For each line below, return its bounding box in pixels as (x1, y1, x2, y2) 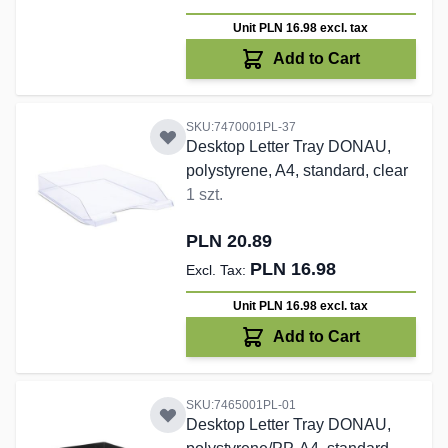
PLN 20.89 (185, 231, 272, 252)
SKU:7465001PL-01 (185, 398, 296, 413)
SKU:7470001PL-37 (185, 120, 296, 135)
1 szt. (185, 186, 223, 204)
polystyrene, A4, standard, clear (185, 162, 408, 180)
